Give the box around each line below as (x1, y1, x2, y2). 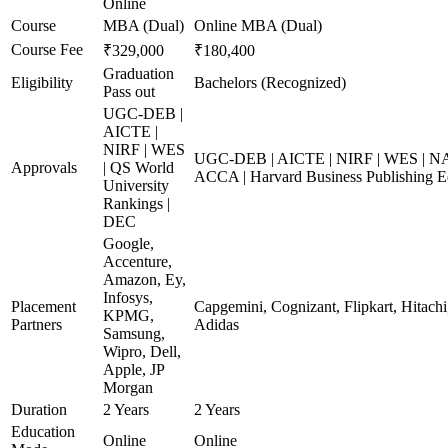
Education (11, 423, 75, 440)
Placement (11, 298, 76, 315)
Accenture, (103, 253, 172, 270)
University (103, 177, 169, 194)
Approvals (11, 159, 77, 176)
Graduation (103, 65, 174, 82)
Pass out (103, 83, 155, 100)
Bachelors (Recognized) (194, 74, 346, 91)
